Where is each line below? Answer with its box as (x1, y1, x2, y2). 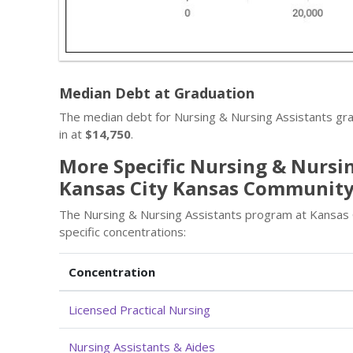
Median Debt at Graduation (59, 83, 255, 102)
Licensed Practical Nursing (69, 301, 210, 318)
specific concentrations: (59, 223, 186, 240)
